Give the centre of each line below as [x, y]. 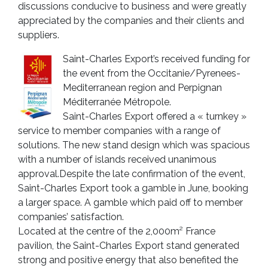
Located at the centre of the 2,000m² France [117, 231]
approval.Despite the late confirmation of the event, [132, 173]
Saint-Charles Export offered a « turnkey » [155, 116]
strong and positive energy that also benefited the [128, 260]
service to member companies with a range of [119, 130]
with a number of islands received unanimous [117, 159]
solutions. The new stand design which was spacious [134, 145]
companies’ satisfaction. [71, 217]
